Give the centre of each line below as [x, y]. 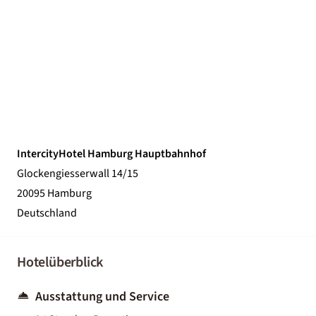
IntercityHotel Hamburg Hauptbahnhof [111, 153]
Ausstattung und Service [102, 296]
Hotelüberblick [60, 262]
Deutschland [47, 213]
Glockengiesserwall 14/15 [78, 173]
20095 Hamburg [54, 193]
